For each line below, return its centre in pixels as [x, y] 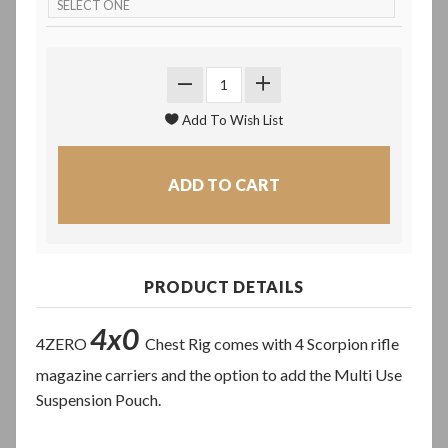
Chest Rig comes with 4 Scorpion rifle [269, 344]
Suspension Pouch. [100, 400]
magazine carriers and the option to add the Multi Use [219, 375]
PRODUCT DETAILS [224, 287]
